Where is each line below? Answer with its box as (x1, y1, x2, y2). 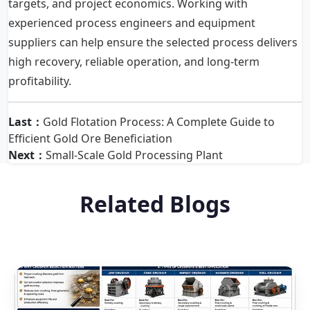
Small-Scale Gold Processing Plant (46, 147, 223, 163)
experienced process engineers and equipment (8, 15, 255, 30)
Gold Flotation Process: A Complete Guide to (43, 113, 275, 129)
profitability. (8, 73, 71, 89)
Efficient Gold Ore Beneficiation (8, 130, 172, 146)
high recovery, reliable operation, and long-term (8, 53, 259, 69)
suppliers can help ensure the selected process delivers (8, 34, 298, 50)
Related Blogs (80, 188, 230, 219)
